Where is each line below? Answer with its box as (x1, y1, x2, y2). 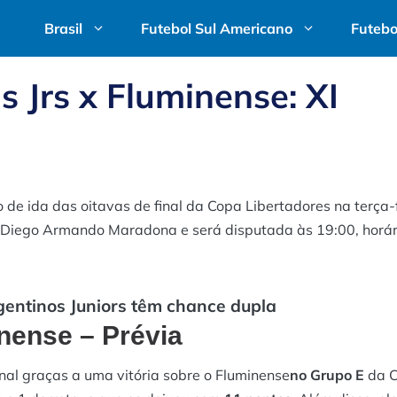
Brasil (44, 19, 82, 37)
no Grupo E (290, 365, 368, 384)
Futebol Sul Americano (141, 19, 292, 37)
